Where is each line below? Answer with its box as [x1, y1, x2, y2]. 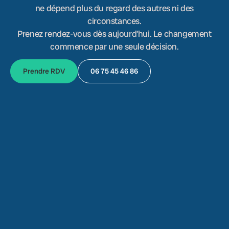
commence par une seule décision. [50, 41, 179, 52]
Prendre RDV [23, 66, 65, 76]
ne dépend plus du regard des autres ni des [35, 3, 194, 14]
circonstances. [87, 15, 142, 27]
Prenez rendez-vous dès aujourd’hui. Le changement [17, 28, 212, 39]
